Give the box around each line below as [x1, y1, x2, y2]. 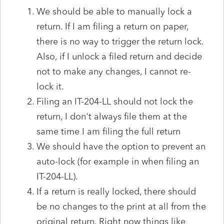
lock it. [36, 80, 64, 92]
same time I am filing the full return [36, 125, 180, 137]
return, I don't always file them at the [36, 110, 187, 122]
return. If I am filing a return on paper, [36, 20, 188, 32]
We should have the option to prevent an [36, 140, 205, 152]
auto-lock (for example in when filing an [36, 155, 199, 167]
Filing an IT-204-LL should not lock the [36, 95, 193, 107]
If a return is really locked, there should [36, 185, 196, 197]
